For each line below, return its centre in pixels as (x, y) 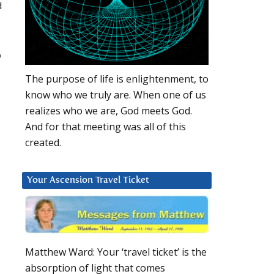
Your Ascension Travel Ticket (88, 180)
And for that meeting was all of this (106, 127)
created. (43, 143)
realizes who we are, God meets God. (109, 111)
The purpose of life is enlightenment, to (117, 79)
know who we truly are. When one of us (116, 95)
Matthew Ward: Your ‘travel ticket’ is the (116, 252)
